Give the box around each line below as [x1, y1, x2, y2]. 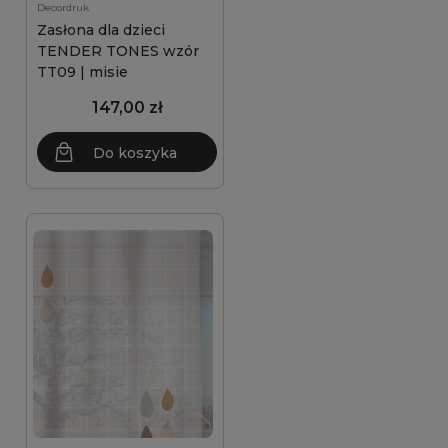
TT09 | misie [37, 63, 128, 81]
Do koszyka [93, 144, 177, 162]
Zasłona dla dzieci [37, 21, 165, 39]
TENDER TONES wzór [37, 42, 199, 60]
